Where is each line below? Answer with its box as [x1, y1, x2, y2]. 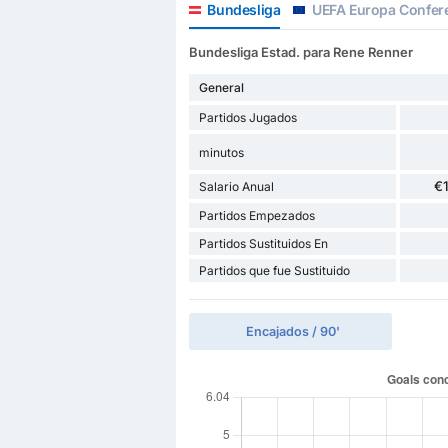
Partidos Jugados [198, 110, 297, 126]
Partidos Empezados [198, 208, 315, 224]
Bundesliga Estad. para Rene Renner [188, 44, 413, 61]
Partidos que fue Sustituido [198, 263, 350, 279]
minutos [198, 144, 244, 160]
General [198, 80, 244, 96]
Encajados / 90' [245, 324, 340, 340]
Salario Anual [198, 179, 274, 195]
